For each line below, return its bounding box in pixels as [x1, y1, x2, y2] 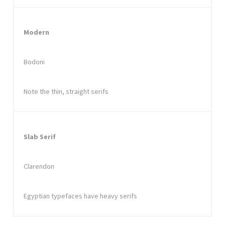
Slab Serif [24, 132, 56, 141]
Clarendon [24, 161, 54, 171]
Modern [24, 27, 49, 37]
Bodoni [24, 57, 45, 66]
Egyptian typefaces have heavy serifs [24, 191, 137, 200]
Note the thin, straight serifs [24, 86, 108, 96]
